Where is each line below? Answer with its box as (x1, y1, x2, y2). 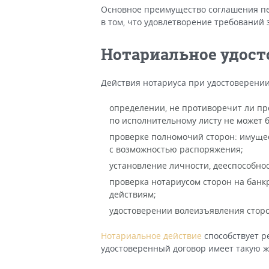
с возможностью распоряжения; (109, 144, 243, 155)
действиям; (109, 189, 156, 200)
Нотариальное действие (101, 230, 202, 241)
